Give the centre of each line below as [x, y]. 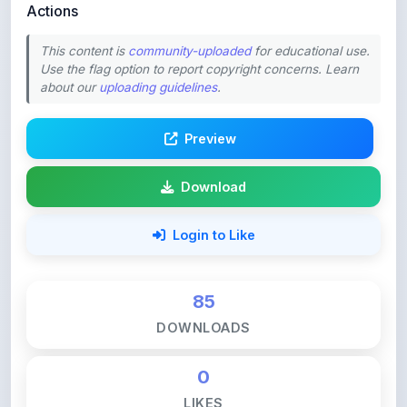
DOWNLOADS [203, 287]
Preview [210, 98]
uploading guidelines [158, 46]
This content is [84, 10]
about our [69, 46]
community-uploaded [189, 10]
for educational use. [310, 10]
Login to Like [213, 194]
